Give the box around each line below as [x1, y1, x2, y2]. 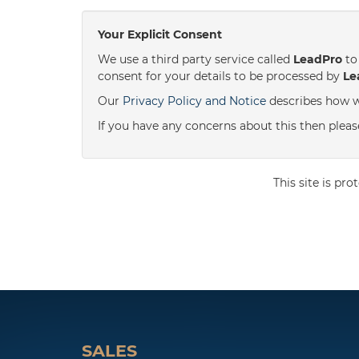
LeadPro [293, 52, 342, 67]
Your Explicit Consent [98, 27, 222, 42]
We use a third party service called [98, 52, 293, 67]
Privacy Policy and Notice [123, 94, 266, 108]
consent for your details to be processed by [98, 69, 343, 83]
